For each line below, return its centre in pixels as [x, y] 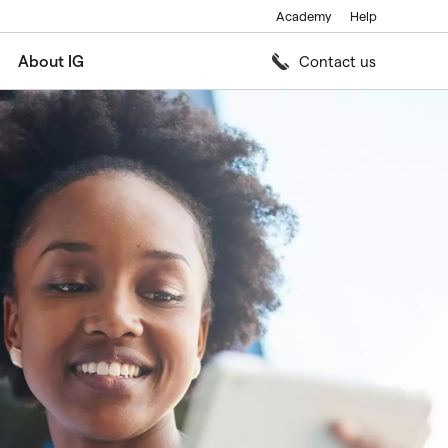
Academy [304, 15]
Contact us [337, 60]
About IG [51, 60]
